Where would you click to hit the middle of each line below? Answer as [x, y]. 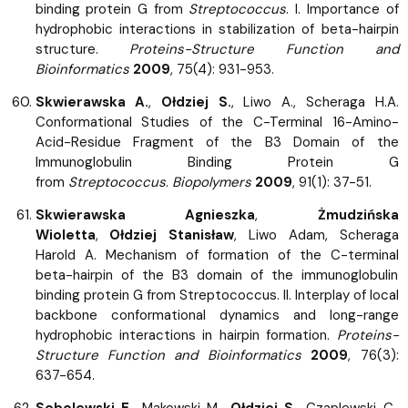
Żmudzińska [358, 214]
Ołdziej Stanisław [172, 235]
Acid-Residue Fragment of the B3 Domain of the [217, 142]
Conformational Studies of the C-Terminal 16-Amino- [217, 122]
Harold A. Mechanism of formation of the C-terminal [217, 255]
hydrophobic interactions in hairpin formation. [186, 335]
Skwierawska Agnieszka [145, 214]
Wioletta [65, 235]
